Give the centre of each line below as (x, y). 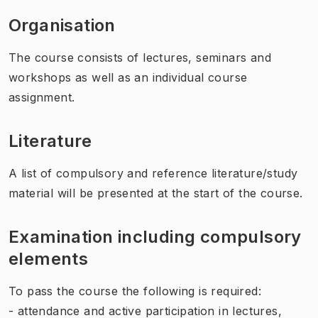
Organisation (62, 25)
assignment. (42, 97)
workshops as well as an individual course (128, 77)
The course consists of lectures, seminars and (140, 57)
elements (49, 258)
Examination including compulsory (155, 236)
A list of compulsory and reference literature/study (153, 173)
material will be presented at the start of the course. (156, 193)
